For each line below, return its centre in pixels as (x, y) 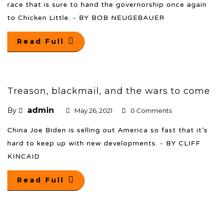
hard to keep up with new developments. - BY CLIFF (104, 143)
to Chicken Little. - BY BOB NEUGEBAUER (86, 18)
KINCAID (24, 156)
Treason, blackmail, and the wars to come (109, 91)
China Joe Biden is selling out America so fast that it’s (108, 130)
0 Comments (151, 110)
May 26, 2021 (93, 110)
